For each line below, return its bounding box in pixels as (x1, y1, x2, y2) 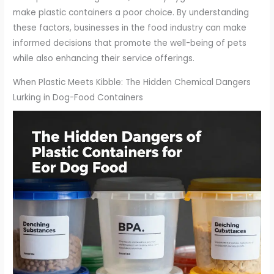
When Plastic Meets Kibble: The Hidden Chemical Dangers (13, 76, 251, 88)
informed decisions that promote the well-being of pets (13, 37, 247, 50)
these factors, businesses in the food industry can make (13, 22, 247, 34)
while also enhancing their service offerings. (13, 53, 195, 65)
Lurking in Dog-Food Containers (13, 91, 144, 103)
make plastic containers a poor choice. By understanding (13, 7, 250, 19)
